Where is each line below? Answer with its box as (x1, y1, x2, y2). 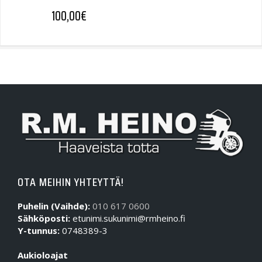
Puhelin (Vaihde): (18, 199, 90, 212)
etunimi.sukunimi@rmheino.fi (70, 212, 185, 224)
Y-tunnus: (18, 224, 60, 236)
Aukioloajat (18, 249, 68, 261)
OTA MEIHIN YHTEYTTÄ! (18, 172, 124, 191)
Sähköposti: (18, 212, 70, 224)
